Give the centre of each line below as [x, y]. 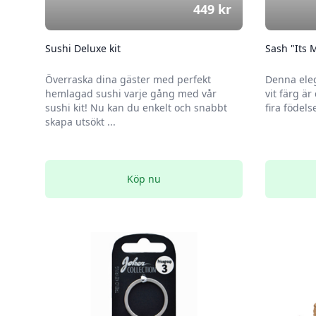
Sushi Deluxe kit [83, 48]
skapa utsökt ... [80, 122]
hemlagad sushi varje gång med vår [131, 93]
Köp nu [144, 179]
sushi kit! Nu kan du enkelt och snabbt [136, 108]
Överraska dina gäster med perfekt [128, 79]
